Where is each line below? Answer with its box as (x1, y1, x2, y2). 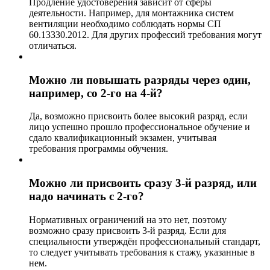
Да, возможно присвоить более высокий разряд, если (29, 111, 248, 122)
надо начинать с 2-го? (29, 190, 144, 203)
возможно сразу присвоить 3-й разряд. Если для (29, 225, 226, 236)
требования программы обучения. (29, 143, 168, 154)
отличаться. (29, 40, 77, 51)
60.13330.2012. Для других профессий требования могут (29, 29, 262, 40)
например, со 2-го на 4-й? (29, 86, 163, 99)
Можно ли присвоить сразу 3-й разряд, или (29, 177, 257, 190)
